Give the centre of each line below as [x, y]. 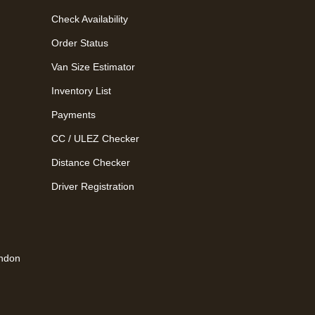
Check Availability [90, 19]
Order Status [80, 43]
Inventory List [81, 90]
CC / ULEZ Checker [95, 138]
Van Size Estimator [93, 66]
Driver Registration [93, 186]
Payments [73, 114]
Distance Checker [91, 162]
